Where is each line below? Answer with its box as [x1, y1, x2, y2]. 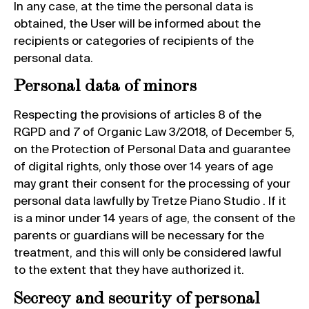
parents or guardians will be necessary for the [14, 228, 264, 242]
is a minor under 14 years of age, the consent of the [14, 211, 295, 225]
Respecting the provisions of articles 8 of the [14, 108, 261, 121]
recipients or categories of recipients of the [14, 34, 254, 47]
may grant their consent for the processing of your [14, 177, 290, 190]
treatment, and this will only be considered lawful [14, 246, 281, 259]
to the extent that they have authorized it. [14, 263, 244, 277]
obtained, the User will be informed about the [14, 17, 261, 30]
